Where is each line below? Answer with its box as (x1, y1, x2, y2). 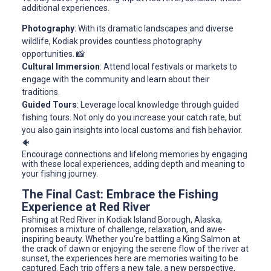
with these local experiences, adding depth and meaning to (22, 159, 245, 169)
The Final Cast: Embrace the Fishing (22, 188, 218, 202)
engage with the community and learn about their (22, 74, 210, 85)
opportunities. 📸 (22, 49, 85, 59)
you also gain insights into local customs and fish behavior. (22, 125, 243, 135)
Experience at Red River (22, 200, 151, 215)
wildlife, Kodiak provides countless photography (22, 36, 202, 47)
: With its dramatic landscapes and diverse (74, 24, 233, 34)
